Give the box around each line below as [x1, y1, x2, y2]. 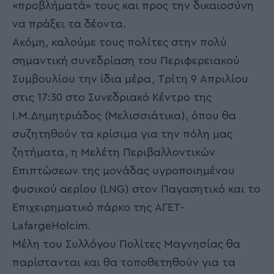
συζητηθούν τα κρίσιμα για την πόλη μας [12, 128, 232, 139]
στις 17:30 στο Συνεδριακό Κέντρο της [12, 91, 212, 103]
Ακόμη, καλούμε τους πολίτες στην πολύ [12, 36, 227, 48]
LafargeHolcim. [12, 220, 91, 231]
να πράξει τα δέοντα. [12, 18, 127, 29]
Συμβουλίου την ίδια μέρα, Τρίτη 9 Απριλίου [12, 73, 248, 84]
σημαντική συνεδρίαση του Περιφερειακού [12, 54, 240, 66]
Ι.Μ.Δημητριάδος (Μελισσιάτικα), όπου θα [12, 109, 236, 121]
